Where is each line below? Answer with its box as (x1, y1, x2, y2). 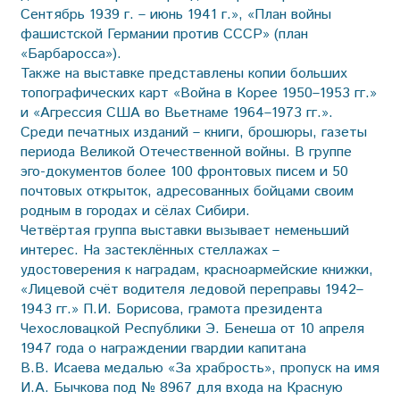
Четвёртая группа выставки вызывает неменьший (20, 220, 349, 241)
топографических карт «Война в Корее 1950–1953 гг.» (20, 82, 377, 104)
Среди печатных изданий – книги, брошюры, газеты (20, 121, 367, 143)
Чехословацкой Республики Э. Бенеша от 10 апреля (20, 318, 364, 339)
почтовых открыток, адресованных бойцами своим (20, 180, 354, 202)
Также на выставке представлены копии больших (20, 62, 347, 84)
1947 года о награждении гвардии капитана (20, 337, 306, 359)
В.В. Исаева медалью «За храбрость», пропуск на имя (20, 357, 379, 379)
